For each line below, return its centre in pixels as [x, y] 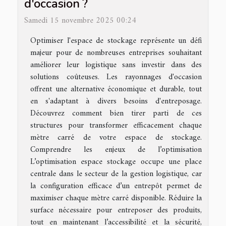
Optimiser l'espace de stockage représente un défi [116, 41]
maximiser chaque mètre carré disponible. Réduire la [116, 198]
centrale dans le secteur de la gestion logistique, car [116, 174]
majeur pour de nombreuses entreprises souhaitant [116, 53]
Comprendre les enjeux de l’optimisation [116, 150]
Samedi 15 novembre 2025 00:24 [80, 20]
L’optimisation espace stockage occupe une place [116, 162]
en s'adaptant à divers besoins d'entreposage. [116, 101]
